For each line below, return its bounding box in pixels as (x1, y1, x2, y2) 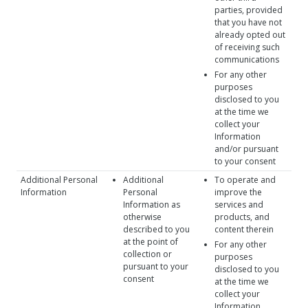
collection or (123, 248, 172, 260)
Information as (123, 199, 180, 210)
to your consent (214, 155, 276, 167)
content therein (214, 223, 274, 235)
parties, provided (214, 4, 283, 16)
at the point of (123, 236, 178, 247)
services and (214, 199, 263, 210)
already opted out (214, 29, 285, 41)
